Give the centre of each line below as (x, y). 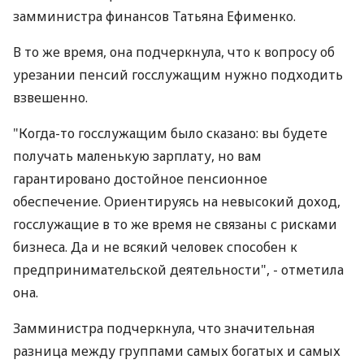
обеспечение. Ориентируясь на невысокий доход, (177, 201)
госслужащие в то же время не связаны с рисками (175, 224)
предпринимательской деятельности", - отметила (178, 270)
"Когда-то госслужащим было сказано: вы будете (170, 133)
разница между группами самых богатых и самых (177, 351)
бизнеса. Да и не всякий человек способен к (155, 247)
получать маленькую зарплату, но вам (137, 156)
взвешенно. (50, 97)
